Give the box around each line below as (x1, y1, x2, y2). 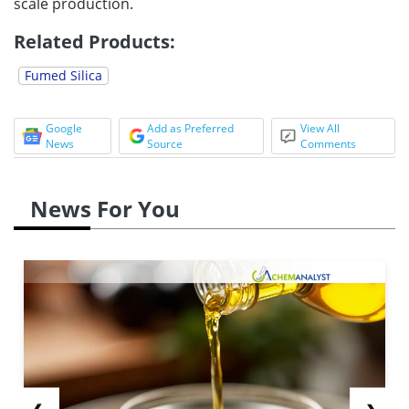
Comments (300, 135, 357, 152)
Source (146, 135, 183, 152)
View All (300, 120, 341, 136)
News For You (30, 193, 180, 224)
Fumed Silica (25, 66, 102, 84)
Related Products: (14, 28, 175, 54)
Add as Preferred (146, 120, 234, 136)
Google (46, 120, 82, 136)
